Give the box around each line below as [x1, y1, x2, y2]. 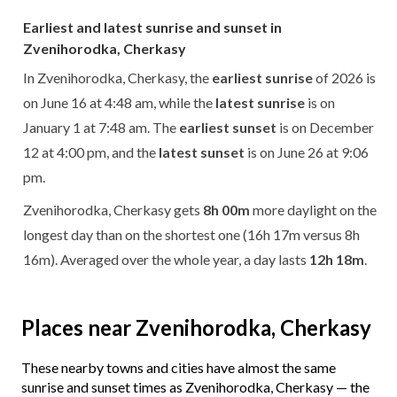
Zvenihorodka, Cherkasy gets [23, 200, 203, 218]
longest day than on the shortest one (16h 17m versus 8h [23, 225, 360, 243]
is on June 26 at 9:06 [245, 143, 369, 160]
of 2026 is [313, 68, 376, 86]
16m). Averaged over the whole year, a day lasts [23, 250, 309, 268]
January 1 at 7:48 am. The [23, 118, 179, 136]
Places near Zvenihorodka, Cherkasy [21, 314, 371, 340]
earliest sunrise [212, 68, 313, 86]
